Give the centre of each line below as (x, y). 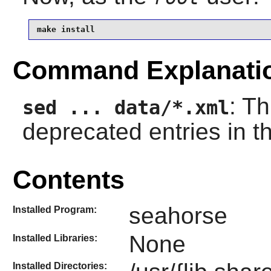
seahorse (178, 216)
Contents (68, 180)
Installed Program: (54, 210)
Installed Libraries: (55, 238)
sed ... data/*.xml (126, 107)
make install (66, 30)
